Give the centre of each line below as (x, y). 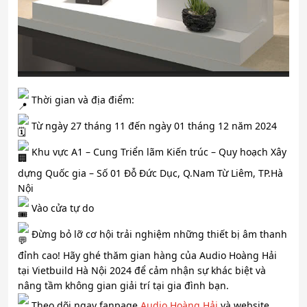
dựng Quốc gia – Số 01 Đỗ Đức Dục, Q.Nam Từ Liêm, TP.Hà (150, 173)
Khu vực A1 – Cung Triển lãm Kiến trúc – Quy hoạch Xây (158, 151)
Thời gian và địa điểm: (82, 99)
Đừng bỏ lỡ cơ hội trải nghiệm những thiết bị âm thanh (158, 234)
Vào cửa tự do (61, 208)
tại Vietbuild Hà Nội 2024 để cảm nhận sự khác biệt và (142, 271)
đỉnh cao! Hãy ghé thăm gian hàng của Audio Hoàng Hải (147, 256)
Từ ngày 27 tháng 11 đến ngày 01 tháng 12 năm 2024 (153, 125)
